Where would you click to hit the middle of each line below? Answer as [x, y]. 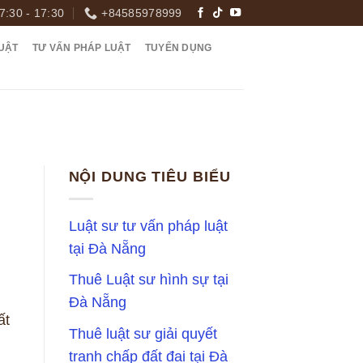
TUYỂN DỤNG [178, 48]
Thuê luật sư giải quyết [143, 333]
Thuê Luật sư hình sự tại [148, 280]
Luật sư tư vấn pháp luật [148, 226]
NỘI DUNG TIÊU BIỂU [149, 177]
